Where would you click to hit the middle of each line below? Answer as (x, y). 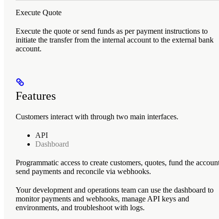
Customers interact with (53, 116)
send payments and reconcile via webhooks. (83, 171)
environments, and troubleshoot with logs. (80, 207)
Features (36, 96)
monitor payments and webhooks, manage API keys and (102, 198)
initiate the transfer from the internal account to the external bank (115, 40)
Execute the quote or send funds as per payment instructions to (112, 31)
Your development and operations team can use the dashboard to (115, 190)
